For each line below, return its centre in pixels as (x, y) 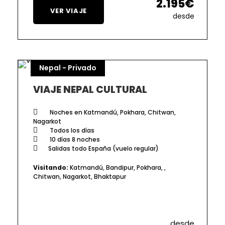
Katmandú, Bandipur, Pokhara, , (117, 167)
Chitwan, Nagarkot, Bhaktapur (80, 176)
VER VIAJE (69, 11)
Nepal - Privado (68, 68)
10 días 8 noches (74, 139)
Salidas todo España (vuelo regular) (103, 148)
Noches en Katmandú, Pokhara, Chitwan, (112, 112)
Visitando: (51, 167)
